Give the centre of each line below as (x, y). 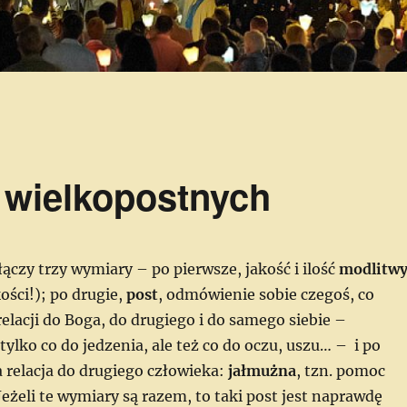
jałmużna (262, 371)
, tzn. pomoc (340, 371)
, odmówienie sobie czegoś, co (266, 295)
